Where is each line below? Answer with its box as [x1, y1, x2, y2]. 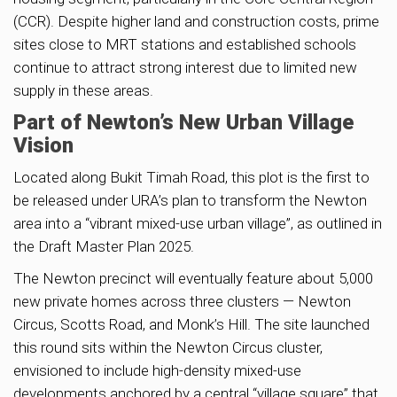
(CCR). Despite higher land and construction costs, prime [13, 12, 379, 30]
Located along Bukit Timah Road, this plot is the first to [13, 167, 370, 186]
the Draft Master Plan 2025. [13, 237, 194, 255]
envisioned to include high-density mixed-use [13, 361, 301, 379]
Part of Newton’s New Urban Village [13, 109, 354, 135]
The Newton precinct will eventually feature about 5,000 [13, 269, 373, 287]
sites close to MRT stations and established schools [13, 35, 356, 53]
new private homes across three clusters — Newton [13, 292, 351, 310]
